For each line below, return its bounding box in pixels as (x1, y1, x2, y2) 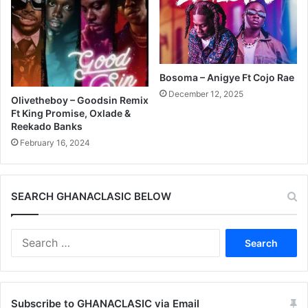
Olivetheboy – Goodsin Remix (11, 94, 148, 107)
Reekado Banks (11, 120, 82, 133)
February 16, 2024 (20, 137, 90, 148)
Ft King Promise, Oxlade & (11, 107, 131, 120)
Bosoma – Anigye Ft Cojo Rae (159, 71, 294, 83)
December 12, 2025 (168, 88, 243, 99)
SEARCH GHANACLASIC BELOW (11, 190, 171, 203)
